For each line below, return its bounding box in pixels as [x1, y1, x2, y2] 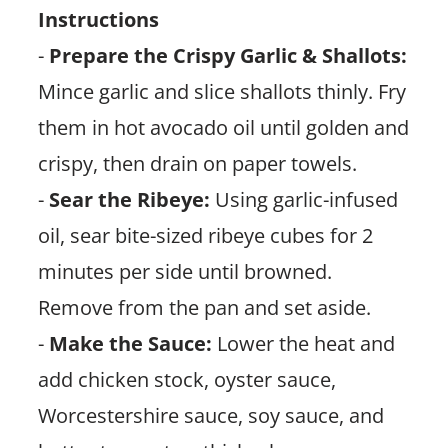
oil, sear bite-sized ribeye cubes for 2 [37, 221, 373, 249]
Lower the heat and [211, 329, 395, 357]
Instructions [37, 5, 159, 33]
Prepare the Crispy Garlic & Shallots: [48, 41, 407, 69]
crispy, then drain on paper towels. [37, 149, 357, 177]
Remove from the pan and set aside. [37, 293, 371, 321]
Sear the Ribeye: [48, 185, 210, 213]
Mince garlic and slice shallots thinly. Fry [37, 77, 406, 105]
